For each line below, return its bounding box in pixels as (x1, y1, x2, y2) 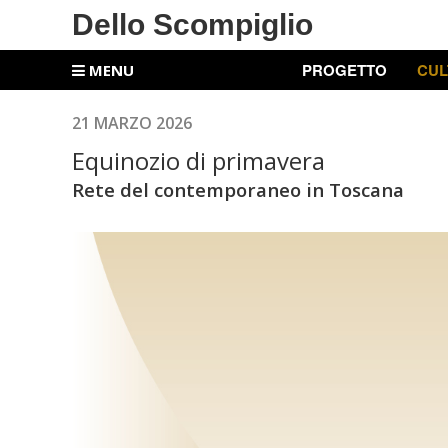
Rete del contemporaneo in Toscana (72, 177, 404, 202)
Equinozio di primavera (72, 144, 325, 177)
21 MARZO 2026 (72, 112, 192, 134)
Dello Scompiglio (72, 8, 313, 41)
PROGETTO (301, 59, 387, 81)
